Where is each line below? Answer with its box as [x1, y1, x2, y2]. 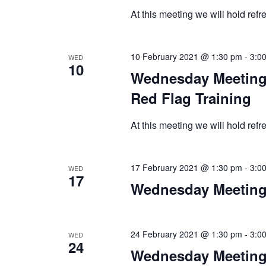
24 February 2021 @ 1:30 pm [130, 227, 242, 240]
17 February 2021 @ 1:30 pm [130, 161, 242, 173]
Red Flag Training [130, 87, 251, 108]
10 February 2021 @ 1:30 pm [130, 50, 242, 62]
